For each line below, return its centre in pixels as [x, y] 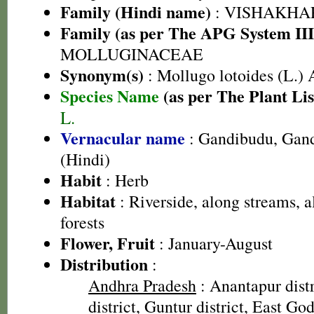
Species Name [112, 96]
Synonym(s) [102, 75]
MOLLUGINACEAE [132, 54]
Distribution [104, 264]
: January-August [214, 243]
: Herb [125, 180]
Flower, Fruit [108, 243]
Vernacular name [123, 138]
